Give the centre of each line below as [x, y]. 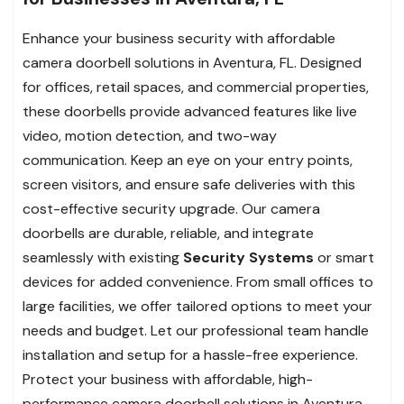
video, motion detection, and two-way [150, 135]
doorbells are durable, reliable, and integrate [168, 233]
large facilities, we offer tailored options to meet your [197, 306]
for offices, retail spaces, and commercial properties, [196, 87]
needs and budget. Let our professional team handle [196, 330]
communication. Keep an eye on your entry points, [188, 160]
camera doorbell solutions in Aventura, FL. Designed [192, 62]
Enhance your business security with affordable [179, 38]
